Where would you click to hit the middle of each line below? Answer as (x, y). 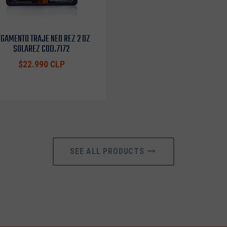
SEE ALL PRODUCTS (108, 151)
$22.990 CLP (41, 64)
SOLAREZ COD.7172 (41, 49)
